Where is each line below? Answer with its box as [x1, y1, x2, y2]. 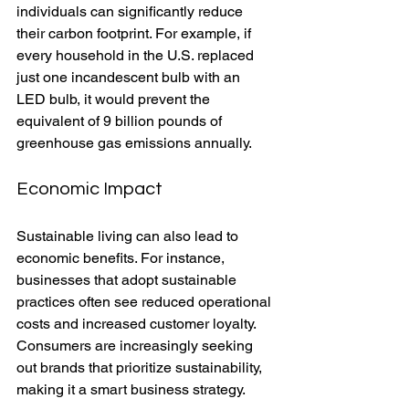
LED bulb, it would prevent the [16, 89, 214, 108]
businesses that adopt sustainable [16, 270, 240, 288]
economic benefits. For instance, [16, 248, 228, 267]
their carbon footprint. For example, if [16, 24, 255, 42]
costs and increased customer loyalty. [16, 314, 259, 332]
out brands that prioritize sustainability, [16, 358, 266, 376]
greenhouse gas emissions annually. [16, 133, 252, 152]
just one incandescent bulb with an [16, 68, 244, 86]
